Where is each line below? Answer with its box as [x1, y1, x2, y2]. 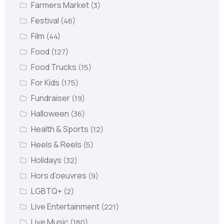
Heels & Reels [30, 139, 83, 150]
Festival [30, 15, 60, 26]
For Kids [30, 77, 61, 88]
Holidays [30, 154, 63, 166]
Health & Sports [30, 123, 90, 135]
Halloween [30, 108, 70, 119]
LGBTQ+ [30, 185, 63, 197]
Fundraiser [30, 92, 71, 104]
